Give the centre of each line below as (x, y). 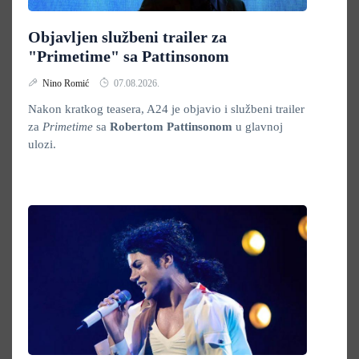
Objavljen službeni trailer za (127, 37)
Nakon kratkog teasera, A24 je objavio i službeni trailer (166, 109)
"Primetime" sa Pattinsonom (129, 56)
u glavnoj (259, 127)
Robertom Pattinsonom (173, 127)
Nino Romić (67, 83)
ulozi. (42, 144)
